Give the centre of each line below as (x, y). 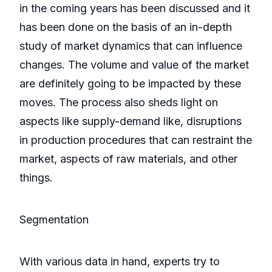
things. (36, 178)
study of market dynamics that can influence (131, 46)
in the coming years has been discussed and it (135, 8)
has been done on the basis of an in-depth (126, 27)
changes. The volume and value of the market (134, 65)
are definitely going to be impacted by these (130, 84)
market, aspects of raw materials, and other (128, 159)
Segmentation (54, 220)
